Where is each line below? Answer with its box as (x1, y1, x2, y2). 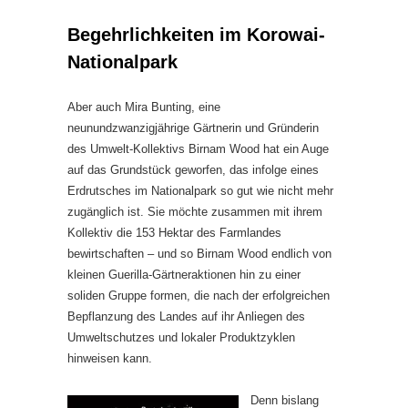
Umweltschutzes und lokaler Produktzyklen (67, 330, 295, 344)
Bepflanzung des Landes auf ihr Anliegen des (67, 309, 305, 323)
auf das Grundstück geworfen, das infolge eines (67, 162, 319, 177)
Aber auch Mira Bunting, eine (67, 99, 220, 114)
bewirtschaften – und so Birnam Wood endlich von (67, 246, 331, 260)
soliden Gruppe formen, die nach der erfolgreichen (67, 288, 330, 302)
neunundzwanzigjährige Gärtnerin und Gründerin (67, 120, 319, 135)
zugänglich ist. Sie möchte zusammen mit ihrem (67, 204, 322, 219)
